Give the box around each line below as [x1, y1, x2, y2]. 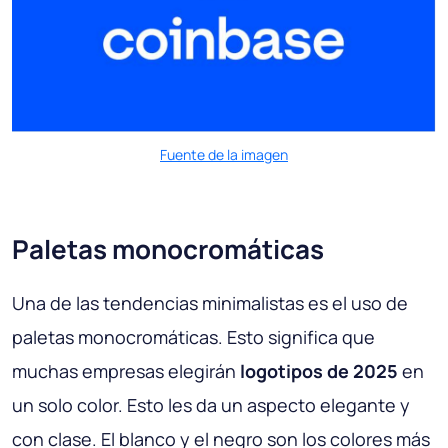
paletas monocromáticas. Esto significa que [12, 324, 375, 349]
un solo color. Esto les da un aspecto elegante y [12, 392, 410, 417]
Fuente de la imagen [160, 144, 288, 164]
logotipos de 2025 [240, 358, 398, 383]
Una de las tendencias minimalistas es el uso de [12, 290, 408, 315]
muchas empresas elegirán [12, 358, 240, 383]
